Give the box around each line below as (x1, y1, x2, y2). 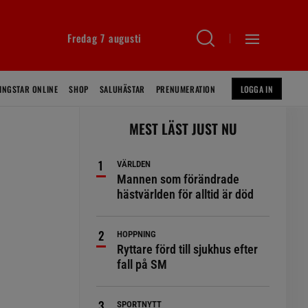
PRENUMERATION (155, 83, 216, 95)
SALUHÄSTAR (99, 83, 145, 95)
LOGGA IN (240, 83, 273, 95)
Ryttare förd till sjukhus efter (117, 242, 258, 256)
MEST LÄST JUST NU (129, 118, 237, 139)
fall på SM (117, 257, 168, 272)
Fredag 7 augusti (67, 30, 142, 45)
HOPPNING (117, 229, 157, 239)
